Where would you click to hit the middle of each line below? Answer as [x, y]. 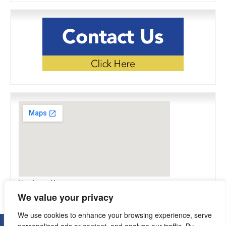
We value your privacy [66, 197]
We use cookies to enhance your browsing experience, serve [115, 215]
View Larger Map [40, 182]
